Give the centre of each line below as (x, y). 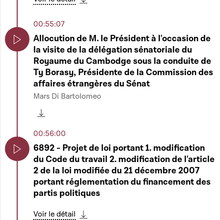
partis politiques (67, 193)
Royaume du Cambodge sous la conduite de (122, 61)
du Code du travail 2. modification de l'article (124, 159)
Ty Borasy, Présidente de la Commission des (123, 72)
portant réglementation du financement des (122, 182)
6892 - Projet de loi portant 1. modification (119, 148)
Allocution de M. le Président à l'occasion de (122, 39)
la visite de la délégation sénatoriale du (113, 50)
